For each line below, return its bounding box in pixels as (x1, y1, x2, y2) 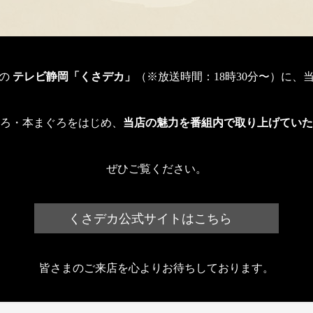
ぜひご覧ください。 (105, 162, 207, 175)
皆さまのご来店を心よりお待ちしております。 (38, 261, 274, 274)
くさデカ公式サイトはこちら (68, 211, 245, 226)
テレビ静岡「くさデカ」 (12, 71, 136, 82)
